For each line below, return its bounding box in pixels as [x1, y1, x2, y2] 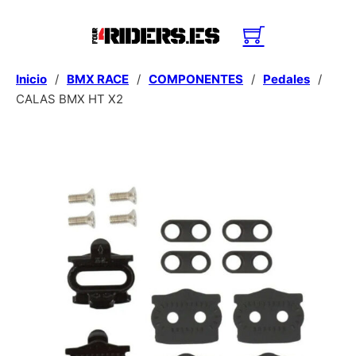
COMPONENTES [149, 72, 243, 87]
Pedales [263, 72, 310, 87]
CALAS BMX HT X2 [16, 91, 123, 106]
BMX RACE [67, 72, 129, 87]
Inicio [16, 72, 47, 87]
